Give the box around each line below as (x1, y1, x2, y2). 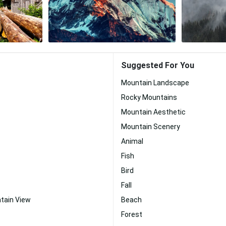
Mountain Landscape (121, 79, 189, 87)
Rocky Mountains (121, 93, 177, 101)
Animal (121, 137, 143, 145)
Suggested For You (121, 61, 194, 70)
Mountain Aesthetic (121, 108, 186, 116)
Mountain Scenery (121, 123, 180, 131)
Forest (121, 210, 142, 218)
